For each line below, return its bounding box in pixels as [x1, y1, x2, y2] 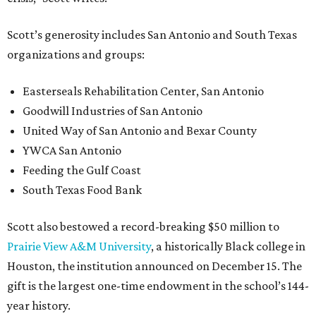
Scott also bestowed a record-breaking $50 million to [7, 219, 279, 234]
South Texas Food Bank [23, 183, 142, 197]
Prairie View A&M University [7, 239, 151, 254]
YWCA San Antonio [23, 143, 121, 158]
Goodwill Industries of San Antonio [23, 104, 202, 119]
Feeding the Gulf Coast [23, 163, 141, 178]
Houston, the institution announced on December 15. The [7, 259, 302, 274]
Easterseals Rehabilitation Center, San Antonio [23, 84, 264, 99]
